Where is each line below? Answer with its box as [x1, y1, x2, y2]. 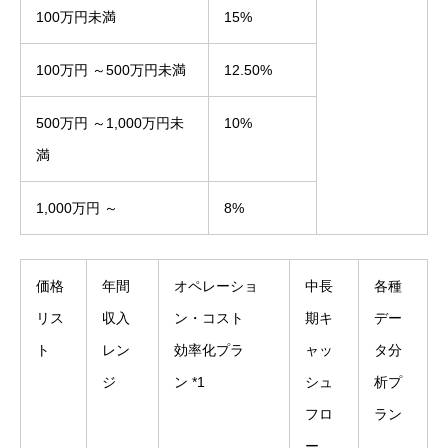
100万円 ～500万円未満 [36, 62, 186, 78]
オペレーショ [174, 278, 258, 294]
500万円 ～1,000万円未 [36, 115, 184, 131]
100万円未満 [36, 9, 116, 25]
